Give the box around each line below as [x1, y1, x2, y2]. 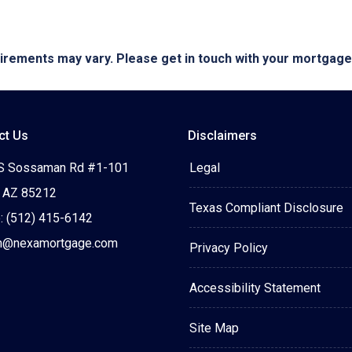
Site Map [189, 321, 239, 335]
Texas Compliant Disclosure [189, 200, 343, 215]
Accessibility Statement [189, 280, 321, 295]
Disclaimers [188, 128, 257, 143]
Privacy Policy [189, 240, 268, 255]
